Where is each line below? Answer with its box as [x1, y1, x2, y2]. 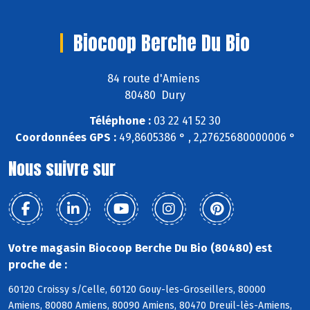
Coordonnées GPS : [15, 130, 116, 144]
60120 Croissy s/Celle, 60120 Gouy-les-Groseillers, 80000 [8, 284, 266, 296]
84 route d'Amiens [107, 71, 203, 85]
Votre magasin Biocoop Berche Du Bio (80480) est [8, 241, 272, 255]
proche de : [8, 257, 67, 271]
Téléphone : [89, 113, 151, 127]
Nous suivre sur [8, 156, 116, 181]
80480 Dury [125, 88, 185, 102]
